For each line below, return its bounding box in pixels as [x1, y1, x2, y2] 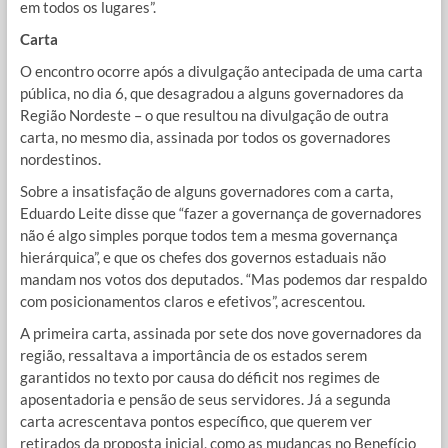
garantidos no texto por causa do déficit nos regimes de [19, 368, 380, 387]
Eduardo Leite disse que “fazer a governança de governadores [19, 204, 422, 223]
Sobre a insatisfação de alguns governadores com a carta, [19, 182, 393, 201]
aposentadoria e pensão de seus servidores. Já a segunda [19, 390, 391, 409]
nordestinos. [19, 150, 101, 169]
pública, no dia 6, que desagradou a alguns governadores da [19, 84, 404, 103]
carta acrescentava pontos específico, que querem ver [19, 412, 372, 431]
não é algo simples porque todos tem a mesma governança [19, 226, 398, 245]
